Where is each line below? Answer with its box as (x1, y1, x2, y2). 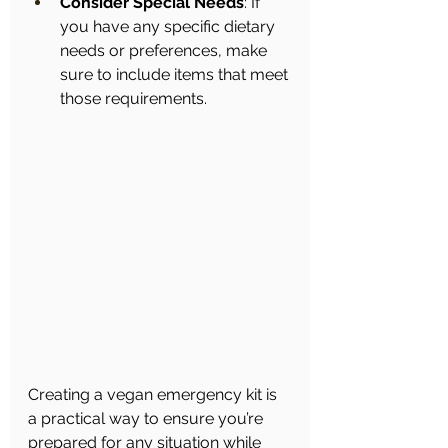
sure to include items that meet (60, 65, 292, 85)
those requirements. (60, 89, 207, 109)
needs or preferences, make (60, 41, 271, 61)
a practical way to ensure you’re (28, 409, 267, 429)
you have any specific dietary (60, 17, 279, 37)
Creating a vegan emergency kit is (28, 385, 281, 405)
